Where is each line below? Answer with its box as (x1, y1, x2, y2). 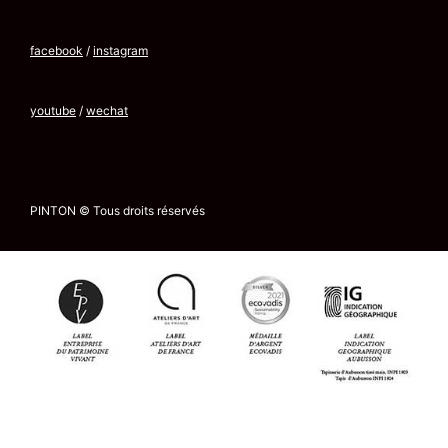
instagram (93, 43, 148, 59)
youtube (30, 103, 76, 119)
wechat (86, 103, 128, 119)
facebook (30, 43, 83, 59)
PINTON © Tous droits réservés (30, 203, 205, 219)
